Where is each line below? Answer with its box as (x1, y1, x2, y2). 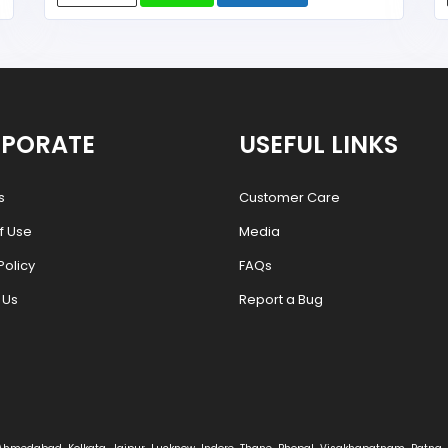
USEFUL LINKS (239, 127, 398, 161)
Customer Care (239, 187, 340, 207)
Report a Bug (239, 289, 323, 309)
